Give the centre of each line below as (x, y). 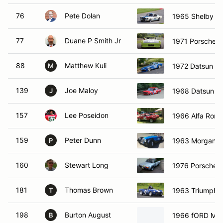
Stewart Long (87, 165)
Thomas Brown (89, 190)
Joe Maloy (81, 90)
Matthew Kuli (86, 65)
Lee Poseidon (87, 115)
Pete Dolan (82, 16)
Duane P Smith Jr (93, 41)
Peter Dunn (83, 140)
